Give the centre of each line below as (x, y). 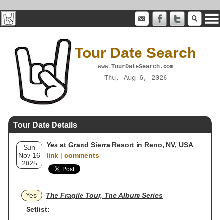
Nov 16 (29, 155)
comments (82, 155)
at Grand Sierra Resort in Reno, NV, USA (125, 145)
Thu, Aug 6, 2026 (135, 77)
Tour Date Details (45, 125)
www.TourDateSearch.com (135, 67)
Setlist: (38, 209)
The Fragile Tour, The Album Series (104, 195)
